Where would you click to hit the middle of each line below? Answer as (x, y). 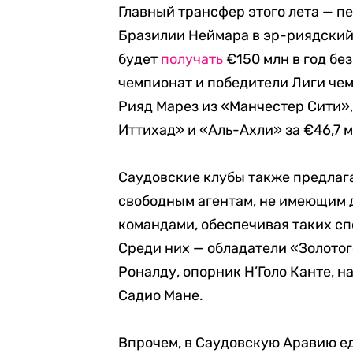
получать (192, 59)
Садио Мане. (161, 295)
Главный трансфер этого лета (220, 11)
